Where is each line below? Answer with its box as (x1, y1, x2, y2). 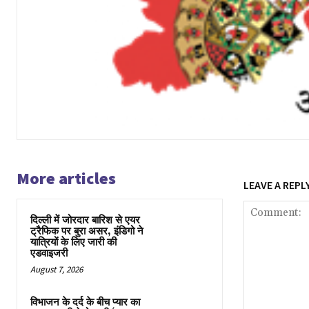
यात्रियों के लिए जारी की (30, 236, 117, 250)
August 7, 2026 (30, 263, 83, 276)
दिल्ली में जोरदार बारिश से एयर (30, 214, 140, 228)
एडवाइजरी (30, 247, 68, 261)
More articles (17, 168, 116, 190)
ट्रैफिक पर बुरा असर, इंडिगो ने (30, 225, 143, 239)
